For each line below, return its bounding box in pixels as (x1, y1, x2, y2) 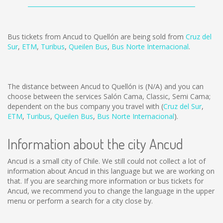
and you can (162, 82, 204, 91)
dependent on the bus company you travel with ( (7, 102, 163, 111)
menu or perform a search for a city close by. (7, 196, 153, 206)
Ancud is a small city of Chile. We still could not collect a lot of (7, 156, 206, 166)
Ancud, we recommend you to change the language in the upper (7, 186, 215, 196)
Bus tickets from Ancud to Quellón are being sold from (7, 32, 186, 41)
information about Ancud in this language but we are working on (7, 166, 215, 176)
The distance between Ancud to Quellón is (7, 82, 145, 91)
